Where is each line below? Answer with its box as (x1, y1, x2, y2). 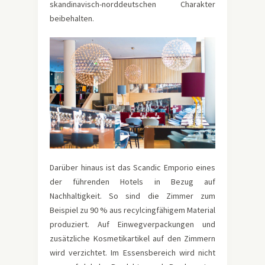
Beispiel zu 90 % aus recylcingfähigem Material (50, 204, 215, 215)
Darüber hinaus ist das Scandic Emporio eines (50, 161, 215, 173)
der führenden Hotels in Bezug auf (50, 176, 215, 187)
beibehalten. (50, 12, 94, 24)
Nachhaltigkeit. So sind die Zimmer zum (50, 190, 215, 201)
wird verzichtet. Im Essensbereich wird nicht (50, 247, 215, 258)
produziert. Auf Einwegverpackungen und (50, 218, 215, 230)
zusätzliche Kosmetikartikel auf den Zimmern (50, 232, 215, 244)
